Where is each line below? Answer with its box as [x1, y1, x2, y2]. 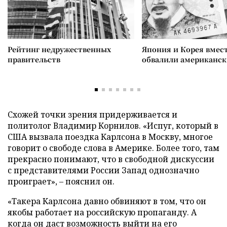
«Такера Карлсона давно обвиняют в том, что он [8, 195, 206, 207]
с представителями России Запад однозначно [8, 164, 199, 176]
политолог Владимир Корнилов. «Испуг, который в [8, 120, 218, 131]
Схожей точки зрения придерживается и [8, 108, 177, 120]
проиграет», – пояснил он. [8, 175, 115, 187]
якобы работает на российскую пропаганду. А [8, 206, 197, 218]
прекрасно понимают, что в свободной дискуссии [8, 153, 214, 165]
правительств [8, 54, 60, 64]
